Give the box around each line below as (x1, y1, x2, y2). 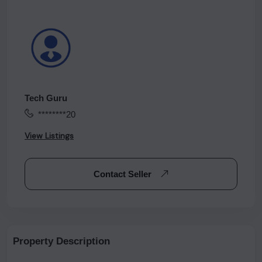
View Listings (25, 130, 74, 141)
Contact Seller (93, 169, 154, 179)
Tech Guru (25, 93, 67, 103)
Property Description (13, 236, 110, 247)
